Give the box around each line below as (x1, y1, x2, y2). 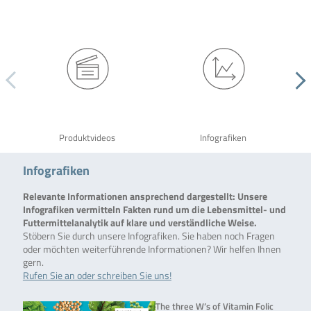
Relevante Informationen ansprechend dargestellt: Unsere (22, 189, 267, 204)
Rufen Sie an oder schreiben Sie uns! (22, 268, 171, 283)
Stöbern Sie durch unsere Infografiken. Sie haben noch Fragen (22, 228, 275, 244)
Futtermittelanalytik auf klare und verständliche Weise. (22, 215, 257, 230)
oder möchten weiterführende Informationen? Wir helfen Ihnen (22, 242, 281, 257)
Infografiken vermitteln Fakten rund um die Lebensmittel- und (22, 202, 286, 217)
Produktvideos (59, 131, 116, 145)
